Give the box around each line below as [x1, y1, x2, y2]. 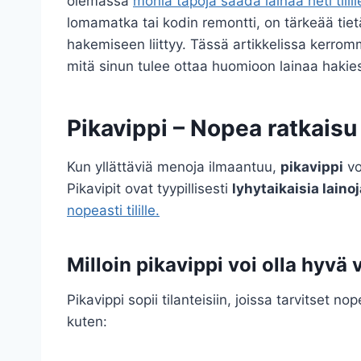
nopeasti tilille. [67, 202, 160, 219]
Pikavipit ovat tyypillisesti [67, 180, 232, 197]
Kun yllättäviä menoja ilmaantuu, [67, 159, 280, 176]
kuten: [67, 313, 107, 330]
